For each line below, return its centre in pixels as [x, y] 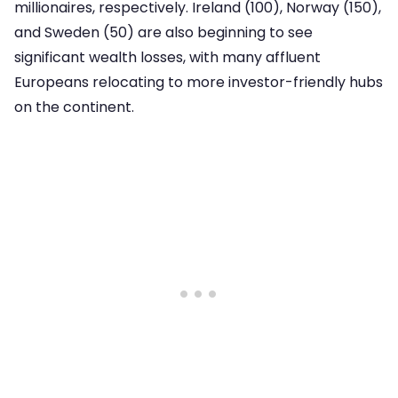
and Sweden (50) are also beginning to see [163, 32]
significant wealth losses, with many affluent [167, 57]
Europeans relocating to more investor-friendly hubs [199, 82]
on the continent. [74, 107]
